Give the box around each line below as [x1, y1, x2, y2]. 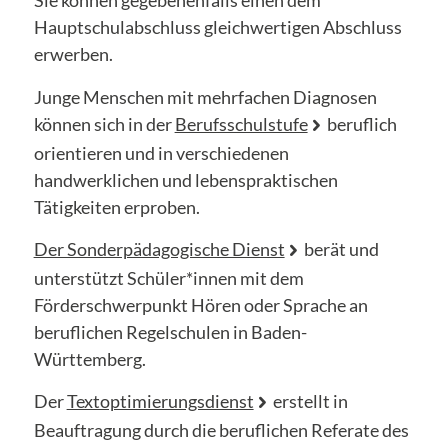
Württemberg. [33, 347, 146, 370]
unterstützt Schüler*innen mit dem [33, 266, 304, 289]
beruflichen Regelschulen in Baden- [33, 320, 307, 343]
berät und [300, 237, 379, 260]
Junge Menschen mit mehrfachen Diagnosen [33, 85, 377, 108]
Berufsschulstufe [174, 112, 308, 135]
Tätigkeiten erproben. [33, 195, 200, 218]
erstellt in [269, 390, 348, 413]
